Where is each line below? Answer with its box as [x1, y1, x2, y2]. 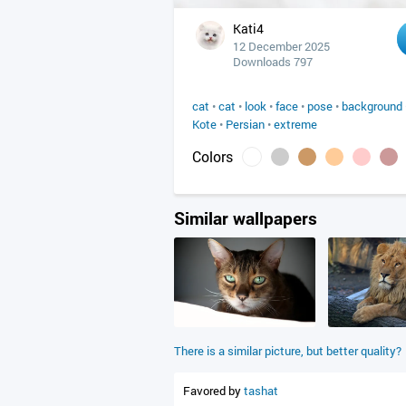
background [342, 98, 402, 114]
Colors [192, 147, 233, 166]
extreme [274, 116, 317, 132]
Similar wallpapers [174, 207, 317, 229]
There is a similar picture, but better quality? [174, 343, 401, 359]
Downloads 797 [233, 53, 313, 70]
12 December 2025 [233, 38, 330, 54]
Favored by [183, 382, 244, 399]
